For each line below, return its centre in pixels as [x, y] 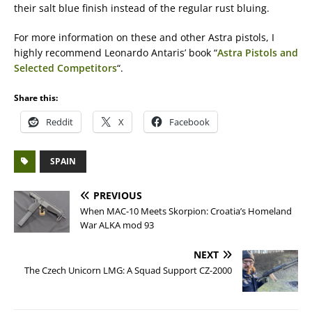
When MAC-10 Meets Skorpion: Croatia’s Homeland [186, 211]
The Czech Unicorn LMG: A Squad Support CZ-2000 [128, 270]
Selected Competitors [65, 68]
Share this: [36, 98]
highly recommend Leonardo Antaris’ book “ [116, 53]
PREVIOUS [118, 195]
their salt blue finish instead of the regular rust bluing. [142, 8]
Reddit [60, 122]
